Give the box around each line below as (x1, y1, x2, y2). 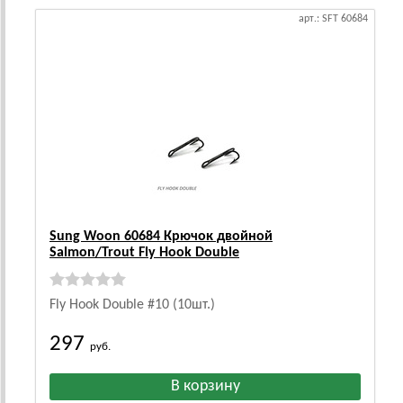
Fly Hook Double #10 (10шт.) (49, 298, 215, 312)
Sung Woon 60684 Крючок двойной (49, 229, 273, 244)
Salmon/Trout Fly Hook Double (49, 246, 239, 260)
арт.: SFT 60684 (299, 13, 368, 24)
